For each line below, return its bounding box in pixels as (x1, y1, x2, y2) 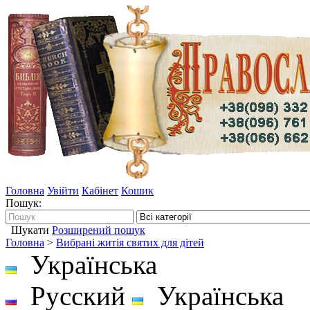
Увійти (47, 185, 79, 197)
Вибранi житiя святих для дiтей (56, 237, 204, 248)
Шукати (11, 224, 49, 236)
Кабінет (82, 185, 118, 197)
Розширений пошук (52, 224, 145, 236)
